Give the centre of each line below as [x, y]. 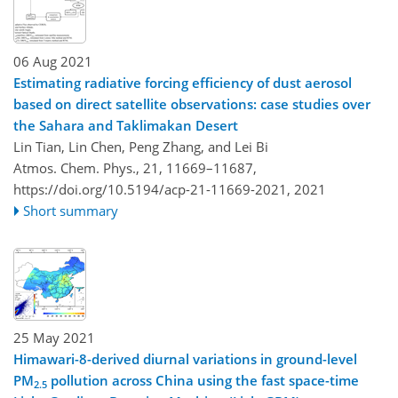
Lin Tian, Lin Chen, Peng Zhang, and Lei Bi [141, 146]
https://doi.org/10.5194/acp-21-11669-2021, [152, 189]
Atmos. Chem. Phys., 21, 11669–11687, [135, 167]
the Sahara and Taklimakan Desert [126, 125]
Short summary [71, 210]
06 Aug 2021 [53, 61]
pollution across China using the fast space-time [203, 381]
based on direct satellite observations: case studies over [192, 103]
